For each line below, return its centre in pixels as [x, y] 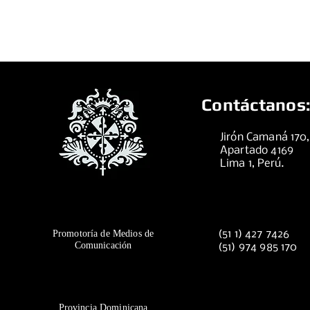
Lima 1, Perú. [254, 164]
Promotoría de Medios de [103, 234]
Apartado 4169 [257, 151]
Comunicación [103, 245]
